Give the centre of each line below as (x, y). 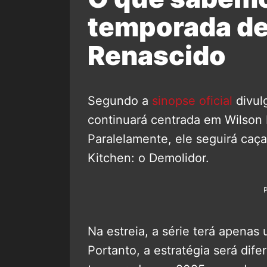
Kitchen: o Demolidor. (148, 158)
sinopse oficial (192, 101)
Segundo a (120, 101)
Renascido (157, 55)
